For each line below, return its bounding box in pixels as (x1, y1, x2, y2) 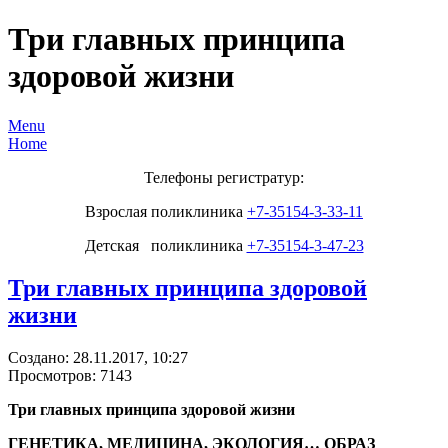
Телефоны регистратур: (144, 168, 304, 186)
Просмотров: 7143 (8, 366, 132, 384)
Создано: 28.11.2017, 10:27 (8, 348, 188, 366)
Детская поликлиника (84, 236, 247, 254)
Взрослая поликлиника (85, 202, 247, 220)
